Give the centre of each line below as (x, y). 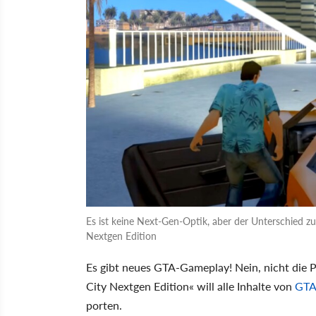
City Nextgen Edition (138, 286)
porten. (104, 305)
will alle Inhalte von (244, 286)
